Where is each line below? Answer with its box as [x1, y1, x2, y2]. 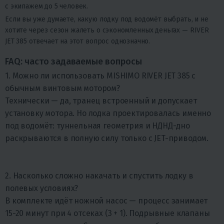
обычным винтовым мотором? [5, 83, 120, 93]
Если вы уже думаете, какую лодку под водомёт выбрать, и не [5, 15, 208, 24]
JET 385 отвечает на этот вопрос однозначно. [5, 37, 150, 46]
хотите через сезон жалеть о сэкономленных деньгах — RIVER [5, 26, 209, 35]
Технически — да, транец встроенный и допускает [5, 96, 197, 106]
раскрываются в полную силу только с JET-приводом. [5, 133, 209, 143]
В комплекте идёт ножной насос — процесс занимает [5, 196, 208, 206]
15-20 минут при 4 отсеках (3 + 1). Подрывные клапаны [5, 208, 210, 218]
